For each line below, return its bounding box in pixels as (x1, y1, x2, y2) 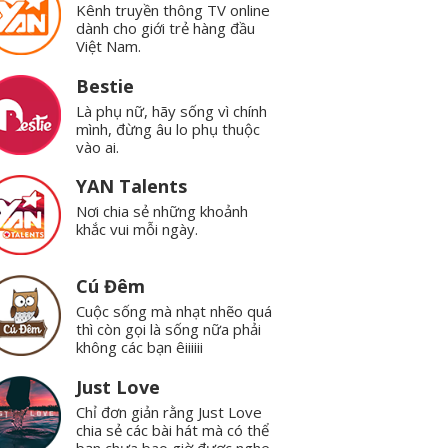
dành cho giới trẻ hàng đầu (76, 18, 256, 39)
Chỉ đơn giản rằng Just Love (76, 401, 263, 422)
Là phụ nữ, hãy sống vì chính (76, 100, 268, 121)
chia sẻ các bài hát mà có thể (76, 419, 270, 440)
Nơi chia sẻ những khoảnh (76, 200, 249, 221)
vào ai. (76, 136, 120, 157)
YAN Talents (76, 173, 188, 198)
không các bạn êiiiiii (76, 337, 204, 358)
